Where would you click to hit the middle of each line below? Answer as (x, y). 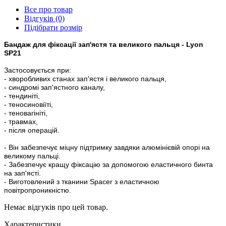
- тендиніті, (22, 96)
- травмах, (21, 121)
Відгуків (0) (44, 18)
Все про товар (48, 9)
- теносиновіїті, (29, 104)
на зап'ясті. (22, 173)
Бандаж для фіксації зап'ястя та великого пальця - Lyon (104, 44)
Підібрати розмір (53, 27)
